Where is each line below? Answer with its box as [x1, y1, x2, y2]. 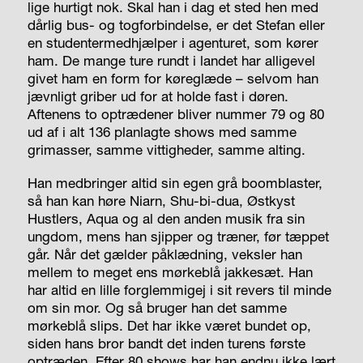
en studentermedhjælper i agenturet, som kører [27, 33, 318, 51]
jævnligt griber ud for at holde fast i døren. [27, 87, 288, 105]
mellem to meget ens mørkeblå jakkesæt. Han [27, 263, 313, 280]
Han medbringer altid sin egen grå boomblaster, [27, 173, 322, 191]
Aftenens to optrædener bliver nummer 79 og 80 [27, 105, 324, 122]
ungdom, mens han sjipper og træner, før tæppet [27, 227, 329, 245]
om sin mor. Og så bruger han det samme [27, 298, 287, 316]
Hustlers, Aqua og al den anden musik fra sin [27, 209, 305, 227]
